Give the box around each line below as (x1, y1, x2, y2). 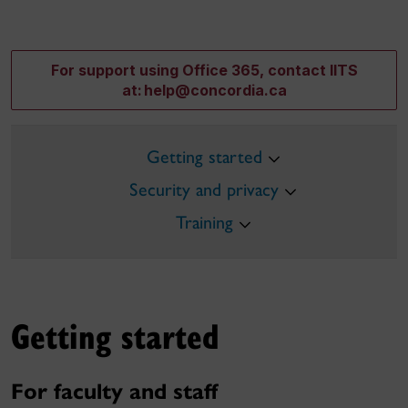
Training (175, 211, 233, 233)
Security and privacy (129, 178, 279, 200)
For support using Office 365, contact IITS (50, 61, 358, 79)
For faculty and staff (11, 377, 218, 405)
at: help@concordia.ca (121, 81, 287, 99)
